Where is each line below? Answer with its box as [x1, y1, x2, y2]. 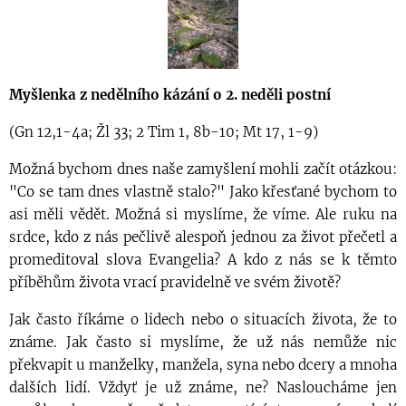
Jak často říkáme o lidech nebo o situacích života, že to [9, 310, 397, 328]
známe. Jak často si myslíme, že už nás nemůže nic [9, 333, 397, 351]
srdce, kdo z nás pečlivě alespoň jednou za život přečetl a [9, 227, 397, 246]
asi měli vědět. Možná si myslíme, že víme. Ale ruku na [9, 205, 397, 223]
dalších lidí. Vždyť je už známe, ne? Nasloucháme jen [9, 378, 397, 396]
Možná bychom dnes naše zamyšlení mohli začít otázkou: [9, 159, 397, 178]
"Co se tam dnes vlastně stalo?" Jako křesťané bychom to [9, 182, 397, 200]
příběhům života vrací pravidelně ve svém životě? [9, 273, 341, 291]
